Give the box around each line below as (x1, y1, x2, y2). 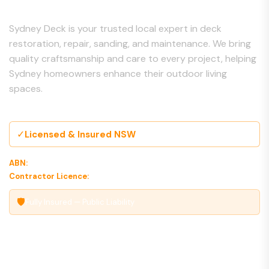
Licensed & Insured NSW (25, 128, 136, 141)
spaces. (9, 82, 43, 95)
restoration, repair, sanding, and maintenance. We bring (9, 37, 251, 50)
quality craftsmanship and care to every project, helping (9, 52, 256, 65)
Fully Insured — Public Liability (25, 197, 134, 207)
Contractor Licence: (9, 171, 89, 181)
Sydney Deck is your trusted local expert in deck (9, 22, 222, 35)
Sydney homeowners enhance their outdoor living (9, 67, 227, 80)
